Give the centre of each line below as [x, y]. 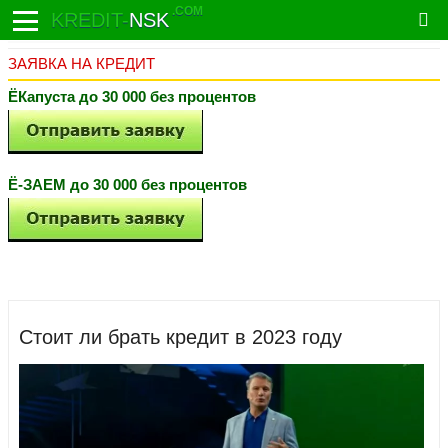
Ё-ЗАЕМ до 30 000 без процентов [127, 184]
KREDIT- [90, 20]
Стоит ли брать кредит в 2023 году [180, 337]
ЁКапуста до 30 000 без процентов [132, 96]
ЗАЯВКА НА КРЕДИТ [81, 63]
